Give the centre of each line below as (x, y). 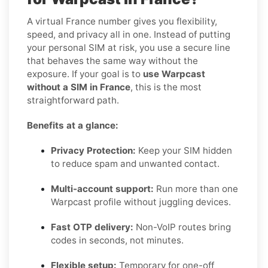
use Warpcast (174, 74)
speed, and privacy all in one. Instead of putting (129, 34)
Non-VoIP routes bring (182, 227)
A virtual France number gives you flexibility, (122, 21)
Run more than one (196, 188)
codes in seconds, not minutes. (117, 240)
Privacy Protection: (93, 150)
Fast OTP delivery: (92, 227)
